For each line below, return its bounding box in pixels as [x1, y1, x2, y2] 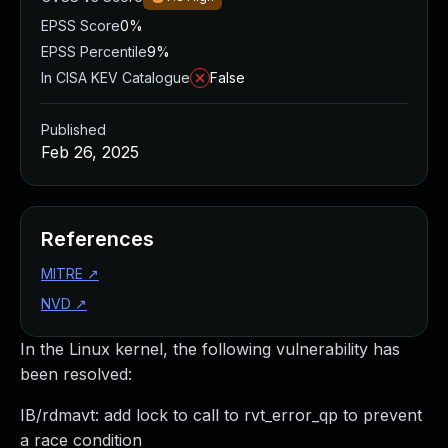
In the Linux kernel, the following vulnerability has [20, 339, 400, 359]
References [41, 227, 154, 251]
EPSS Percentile [41, 43, 147, 60]
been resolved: [20, 364, 132, 384]
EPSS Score [41, 17, 120, 34]
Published [41, 121, 106, 138]
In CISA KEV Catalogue [41, 69, 190, 86]
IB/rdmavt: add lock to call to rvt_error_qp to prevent [20, 405, 422, 425]
